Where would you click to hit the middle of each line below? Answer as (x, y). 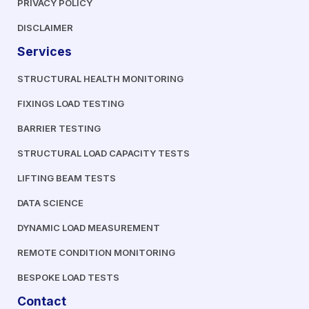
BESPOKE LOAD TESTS (68, 277)
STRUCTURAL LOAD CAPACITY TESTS (103, 153)
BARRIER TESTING (59, 128)
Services (44, 51)
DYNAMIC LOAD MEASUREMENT (89, 227)
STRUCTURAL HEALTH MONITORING (100, 78)
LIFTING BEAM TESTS (67, 178)
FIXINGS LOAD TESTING (71, 103)
